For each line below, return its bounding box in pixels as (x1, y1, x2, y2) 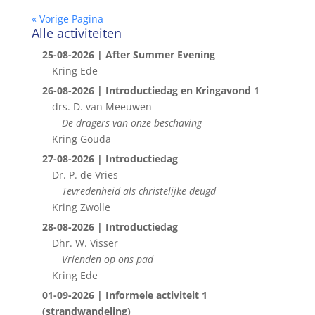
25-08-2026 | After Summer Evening (41, 48, 215, 61)
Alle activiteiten (31, 25, 122, 41)
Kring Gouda (51, 132, 111, 146)
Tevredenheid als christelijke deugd (61, 184, 216, 198)
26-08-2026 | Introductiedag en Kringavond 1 (41, 84, 259, 97)
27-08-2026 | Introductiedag (41, 152, 178, 165)
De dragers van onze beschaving (61, 116, 202, 129)
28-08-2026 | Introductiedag (41, 220, 178, 233)
